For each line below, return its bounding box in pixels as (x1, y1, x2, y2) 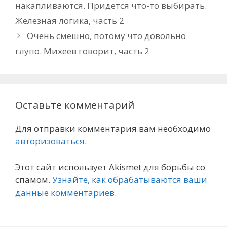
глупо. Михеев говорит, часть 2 (15, 45, 149, 57)
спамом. (15, 173, 52, 185)
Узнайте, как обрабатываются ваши (52, 173, 207, 185)
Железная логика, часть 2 (15, 15, 124, 26)
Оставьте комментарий (15, 98, 134, 112)
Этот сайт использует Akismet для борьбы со (15, 161, 205, 173)
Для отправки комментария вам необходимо (15, 123, 211, 134)
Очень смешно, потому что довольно (27, 30, 186, 42)
